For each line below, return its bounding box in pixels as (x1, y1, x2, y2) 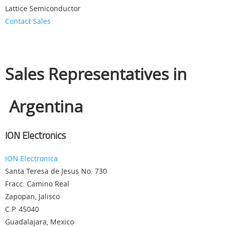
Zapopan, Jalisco (5, 192, 60, 201)
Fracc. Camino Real (5, 179, 69, 188)
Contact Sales (5, 16, 51, 26)
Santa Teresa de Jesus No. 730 (5, 166, 107, 176)
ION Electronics (5, 129, 66, 142)
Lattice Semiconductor (5, 4, 81, 13)
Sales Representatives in (5, 63, 187, 85)
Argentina (5, 95, 83, 117)
